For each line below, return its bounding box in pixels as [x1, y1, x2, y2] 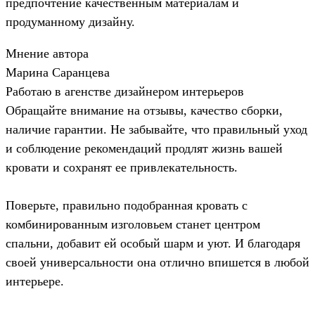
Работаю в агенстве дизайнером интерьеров [6, 84, 244, 98]
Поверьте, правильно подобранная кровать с [6, 198, 247, 212]
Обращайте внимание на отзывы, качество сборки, [6, 103, 283, 117]
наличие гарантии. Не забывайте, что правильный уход [6, 122, 307, 136]
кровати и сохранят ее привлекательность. [6, 160, 238, 174]
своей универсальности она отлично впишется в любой [6, 255, 309, 269]
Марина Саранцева [6, 65, 110, 79]
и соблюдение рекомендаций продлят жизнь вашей [6, 141, 283, 155]
